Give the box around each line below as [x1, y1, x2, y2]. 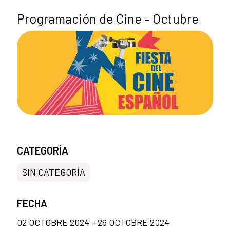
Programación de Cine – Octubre [17, 11, 199, 27]
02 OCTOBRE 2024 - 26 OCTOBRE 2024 [17, 216, 169, 228]
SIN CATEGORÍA [22, 166, 85, 178]
